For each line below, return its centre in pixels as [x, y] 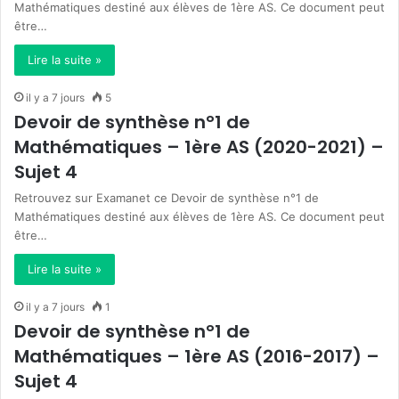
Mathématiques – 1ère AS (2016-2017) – [197, 356]
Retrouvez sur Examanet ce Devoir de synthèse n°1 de [167, 198]
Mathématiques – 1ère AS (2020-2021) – [199, 147]
